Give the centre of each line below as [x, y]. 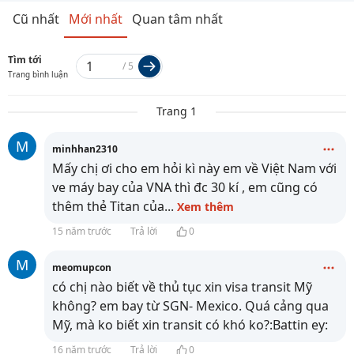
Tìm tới [25, 60]
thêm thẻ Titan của [108, 206]
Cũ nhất [36, 19]
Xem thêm [205, 207]
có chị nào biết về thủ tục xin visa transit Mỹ [182, 287]
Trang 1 [177, 111]
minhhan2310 [85, 149]
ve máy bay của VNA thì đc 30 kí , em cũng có [185, 187]
